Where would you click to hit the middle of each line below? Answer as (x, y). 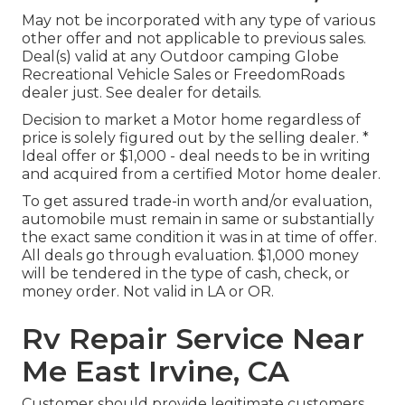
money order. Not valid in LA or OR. (148, 292)
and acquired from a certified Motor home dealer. (201, 174)
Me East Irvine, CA (155, 372)
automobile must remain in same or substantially (198, 220)
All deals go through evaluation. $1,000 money (190, 256)
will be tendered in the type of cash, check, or (186, 274)
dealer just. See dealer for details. (141, 93)
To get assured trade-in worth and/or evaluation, (197, 202)
